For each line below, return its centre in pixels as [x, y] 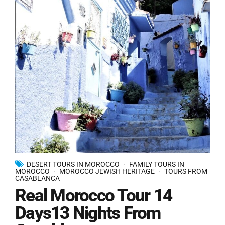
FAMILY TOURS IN [157, 164]
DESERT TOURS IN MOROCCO [73, 164]
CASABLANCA [37, 178]
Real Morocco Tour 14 [93, 196]
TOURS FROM [186, 171]
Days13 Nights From [88, 213]
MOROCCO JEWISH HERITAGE [107, 171]
